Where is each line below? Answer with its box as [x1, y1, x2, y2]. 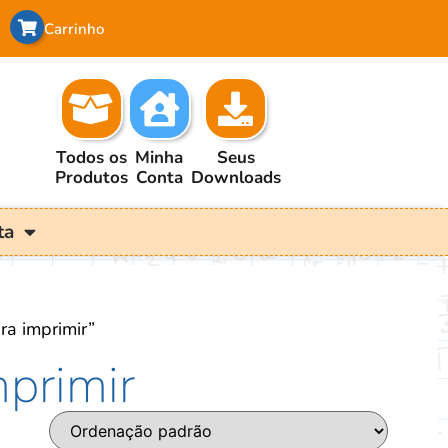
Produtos [54, 165, 128, 189]
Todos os [55, 145, 127, 169]
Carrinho [44, 19, 104, 39]
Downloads [190, 165, 281, 189]
